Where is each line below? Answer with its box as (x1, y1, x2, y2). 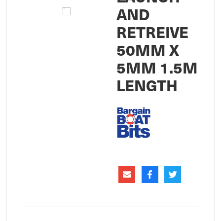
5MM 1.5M (116, 57, 198, 78)
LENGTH (116, 74, 178, 96)
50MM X (116, 39, 179, 60)
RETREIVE (116, 21, 188, 42)
